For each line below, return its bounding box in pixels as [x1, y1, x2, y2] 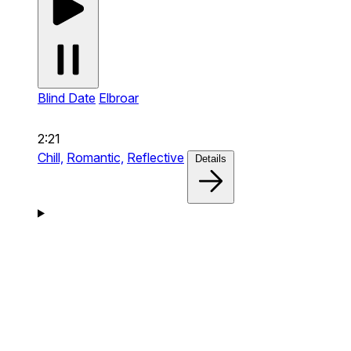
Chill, [38, 149, 63, 165]
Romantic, [67, 149, 124, 165]
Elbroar [99, 89, 139, 106]
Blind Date [38, 89, 96, 106]
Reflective [127, 149, 184, 165]
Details [195, 152, 226, 165]
